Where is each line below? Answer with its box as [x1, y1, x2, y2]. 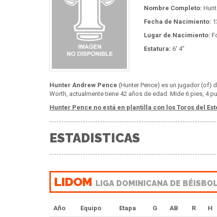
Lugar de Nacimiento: [144, 31, 210, 39]
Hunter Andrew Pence [49, 81, 117, 89]
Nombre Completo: [144, 4, 202, 12]
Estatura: [144, 45, 171, 52]
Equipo [80, 204, 101, 212]
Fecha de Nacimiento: [144, 17, 211, 25]
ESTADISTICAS [49, 130, 140, 145]
